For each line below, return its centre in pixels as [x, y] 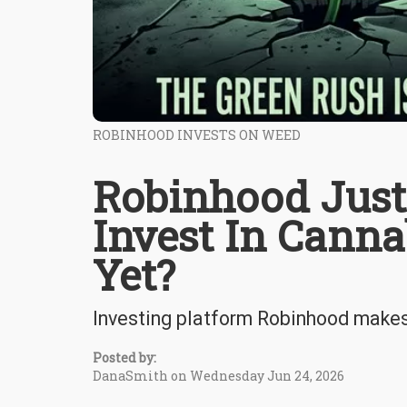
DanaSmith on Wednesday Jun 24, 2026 [218, 375]
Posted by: [124, 357]
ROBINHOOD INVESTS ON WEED [197, 134]
